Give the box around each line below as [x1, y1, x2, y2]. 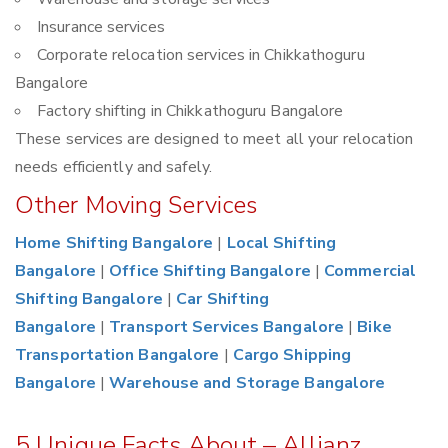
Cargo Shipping [232, 344, 352, 367]
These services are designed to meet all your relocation [15, 128, 414, 151]
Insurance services [37, 16, 165, 39]
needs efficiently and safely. [15, 156, 212, 179]
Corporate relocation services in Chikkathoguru [37, 44, 365, 67]
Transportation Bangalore [15, 344, 220, 367]
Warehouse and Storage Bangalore [109, 372, 386, 395]
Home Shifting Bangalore [15, 232, 214, 255]
